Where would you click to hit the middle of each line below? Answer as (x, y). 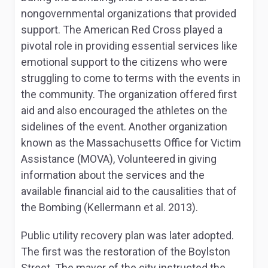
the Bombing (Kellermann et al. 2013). (109, 207)
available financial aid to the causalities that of (129, 191)
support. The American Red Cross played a (122, 30)
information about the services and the (113, 175)
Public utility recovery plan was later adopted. (127, 235)
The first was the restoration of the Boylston (126, 252)
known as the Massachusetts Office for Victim (131, 143)
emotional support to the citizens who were (124, 62)
